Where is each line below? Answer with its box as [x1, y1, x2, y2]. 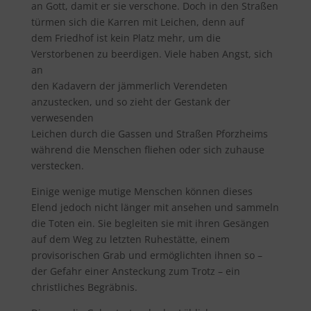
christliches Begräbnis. [31, 280, 137, 294]
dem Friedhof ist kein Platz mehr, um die [31, 31, 221, 44]
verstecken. [31, 159, 84, 172]
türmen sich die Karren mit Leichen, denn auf [31, 15, 244, 28]
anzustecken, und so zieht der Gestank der [31, 95, 230, 108]
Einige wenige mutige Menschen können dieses [31, 185, 253, 198]
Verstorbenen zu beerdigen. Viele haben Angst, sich [31, 47, 273, 60]
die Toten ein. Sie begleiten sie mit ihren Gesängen [31, 217, 269, 230]
